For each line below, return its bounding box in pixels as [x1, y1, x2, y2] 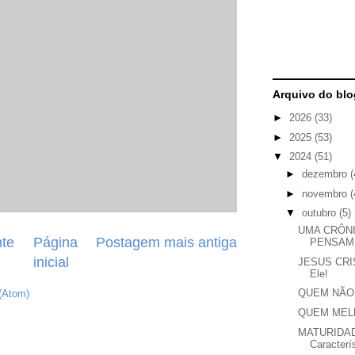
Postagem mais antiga [96, 234, 237, 250]
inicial [32, 254, 69, 270]
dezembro [301, 167, 350, 180]
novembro [301, 187, 350, 200]
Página [32, 234, 78, 250]
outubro [301, 207, 339, 219]
